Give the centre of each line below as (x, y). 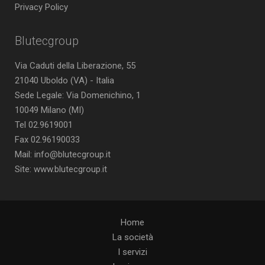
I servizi (132, 252)
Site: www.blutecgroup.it (61, 169)
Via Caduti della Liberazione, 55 (75, 66)
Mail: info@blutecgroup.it (63, 154)
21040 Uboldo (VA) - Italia (64, 80)
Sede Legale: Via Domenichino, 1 (78, 95)
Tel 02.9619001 (44, 125)
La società (132, 237)
